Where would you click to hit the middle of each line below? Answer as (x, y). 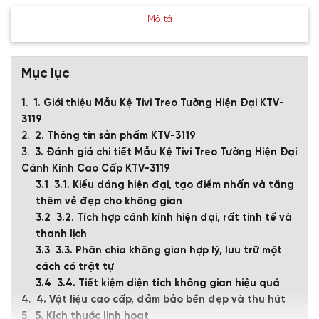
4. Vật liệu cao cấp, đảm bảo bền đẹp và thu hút (162, 300)
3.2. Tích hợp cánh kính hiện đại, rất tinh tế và (174, 218)
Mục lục (45, 74)
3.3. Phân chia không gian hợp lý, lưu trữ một (169, 251)
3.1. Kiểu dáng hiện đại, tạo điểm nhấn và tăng (174, 185)
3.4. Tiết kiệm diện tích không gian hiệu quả (168, 284)
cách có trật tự (75, 267)
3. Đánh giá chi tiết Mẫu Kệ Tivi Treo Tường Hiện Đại (166, 153)
